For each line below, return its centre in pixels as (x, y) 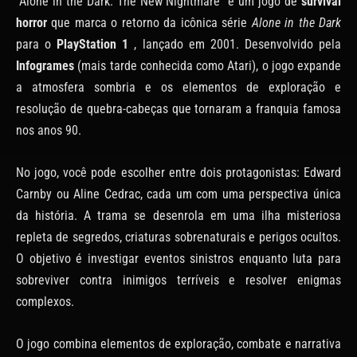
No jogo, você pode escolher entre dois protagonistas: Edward (178, 173)
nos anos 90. (49, 131)
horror (34, 23)
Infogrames (47, 66)
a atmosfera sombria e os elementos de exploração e (178, 88)
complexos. (45, 302)
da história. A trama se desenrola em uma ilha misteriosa (178, 216)
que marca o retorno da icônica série (151, 23)
